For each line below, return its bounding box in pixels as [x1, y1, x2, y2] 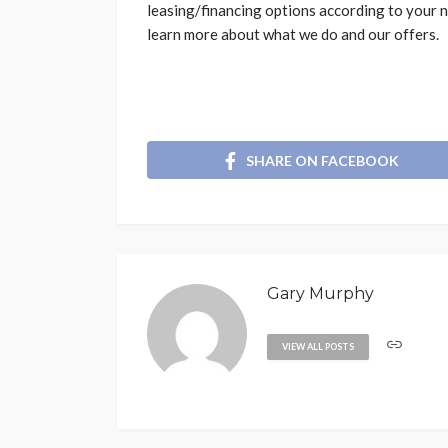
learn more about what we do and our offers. [147, 25, 439, 44]
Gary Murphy [267, 283, 374, 303]
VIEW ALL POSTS [282, 340, 354, 352]
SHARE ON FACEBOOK [246, 151, 399, 169]
